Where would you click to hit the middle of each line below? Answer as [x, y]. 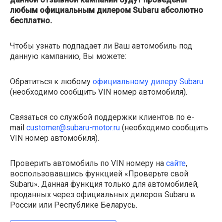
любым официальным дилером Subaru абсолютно [107, 10]
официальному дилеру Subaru [148, 82]
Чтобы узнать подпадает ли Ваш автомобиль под [101, 46]
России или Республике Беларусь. [74, 205]
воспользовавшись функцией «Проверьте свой [99, 174]
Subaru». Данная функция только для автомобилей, [104, 184]
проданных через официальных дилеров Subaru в [103, 194]
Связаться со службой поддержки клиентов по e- [102, 117]
